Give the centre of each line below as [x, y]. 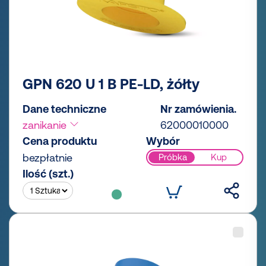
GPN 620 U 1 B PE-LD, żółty [111, 84]
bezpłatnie [47, 157]
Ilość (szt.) [48, 173]
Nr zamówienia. [198, 109]
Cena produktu [60, 141]
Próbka [172, 157]
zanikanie [46, 125]
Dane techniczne [64, 109]
